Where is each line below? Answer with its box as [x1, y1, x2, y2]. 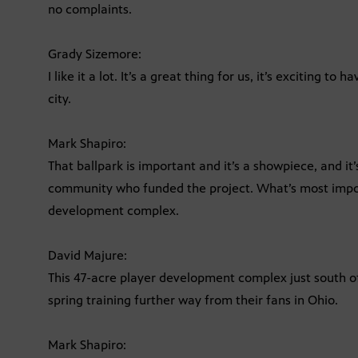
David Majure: [48, 248, 127, 264]
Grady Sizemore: [48, 46, 141, 62]
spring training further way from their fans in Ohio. [48, 292, 338, 308]
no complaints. [48, 2, 132, 18]
